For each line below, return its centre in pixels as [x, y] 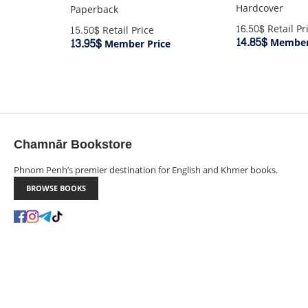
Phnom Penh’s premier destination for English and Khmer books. [146, 170]
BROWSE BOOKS [56, 188]
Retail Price [126, 30]
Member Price [136, 44]
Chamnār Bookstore [73, 145]
